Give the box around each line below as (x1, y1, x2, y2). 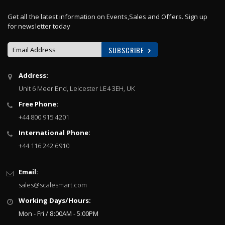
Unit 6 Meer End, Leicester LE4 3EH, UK (18, 84, 135, 93)
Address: (18, 71, 49, 80)
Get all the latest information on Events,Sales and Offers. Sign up (8, 12, 208, 21)
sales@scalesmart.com (18, 180, 87, 189)
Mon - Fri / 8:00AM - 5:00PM (18, 209, 99, 218)
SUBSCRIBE (108, 45, 144, 55)
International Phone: (18, 128, 90, 137)
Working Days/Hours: (18, 196, 91, 205)
